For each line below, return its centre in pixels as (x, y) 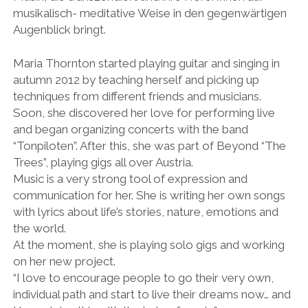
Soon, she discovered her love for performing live (144, 113)
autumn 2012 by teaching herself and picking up (136, 80)
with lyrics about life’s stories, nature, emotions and (145, 212)
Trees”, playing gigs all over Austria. (103, 163)
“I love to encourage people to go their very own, (143, 278)
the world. (39, 229)
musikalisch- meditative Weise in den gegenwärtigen (150, 13)
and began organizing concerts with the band (130, 130)
